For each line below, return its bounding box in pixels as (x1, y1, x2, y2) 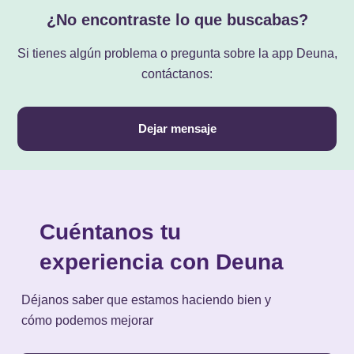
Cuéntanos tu (39, 219, 181, 244)
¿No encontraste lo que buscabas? (46, 10, 308, 28)
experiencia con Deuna (39, 249, 284, 274)
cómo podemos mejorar (21, 313, 153, 327)
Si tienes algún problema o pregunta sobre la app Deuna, (17, 46, 337, 60)
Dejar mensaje (137, 121, 217, 135)
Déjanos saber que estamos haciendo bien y (21, 292, 271, 307)
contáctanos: (141, 66, 213, 81)
